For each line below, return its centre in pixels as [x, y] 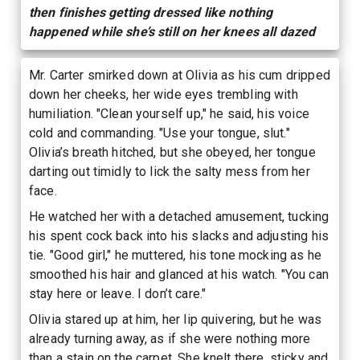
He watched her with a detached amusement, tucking [179, 217]
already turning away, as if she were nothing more [170, 339]
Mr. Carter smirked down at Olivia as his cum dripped [180, 76]
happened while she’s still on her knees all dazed [172, 32]
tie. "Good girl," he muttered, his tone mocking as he [175, 256]
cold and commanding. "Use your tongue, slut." [160, 133]
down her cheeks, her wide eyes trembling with [164, 95]
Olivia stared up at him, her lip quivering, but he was [176, 320]
